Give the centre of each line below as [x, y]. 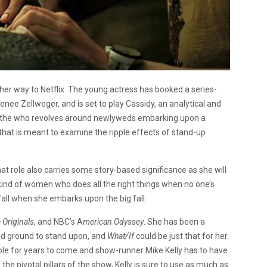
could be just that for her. [181, 236]
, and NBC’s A [58, 221]
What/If [121, 236]
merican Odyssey [113, 221]
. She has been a [174, 221]
